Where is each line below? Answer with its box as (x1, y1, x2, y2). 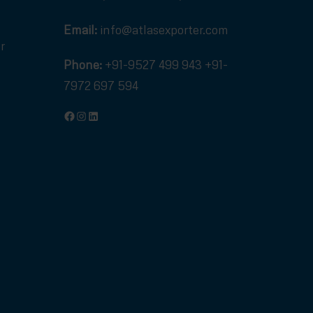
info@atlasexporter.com (97, 22, 228, 37)
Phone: (64, 57, 102, 72)
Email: (64, 22, 97, 37)
